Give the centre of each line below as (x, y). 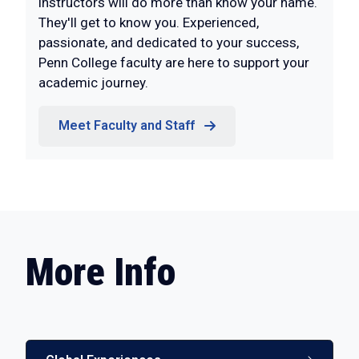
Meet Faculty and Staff (127, 126)
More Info (101, 272)
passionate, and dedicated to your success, (169, 42)
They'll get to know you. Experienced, (149, 22)
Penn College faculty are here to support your (174, 62)
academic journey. (93, 82)
